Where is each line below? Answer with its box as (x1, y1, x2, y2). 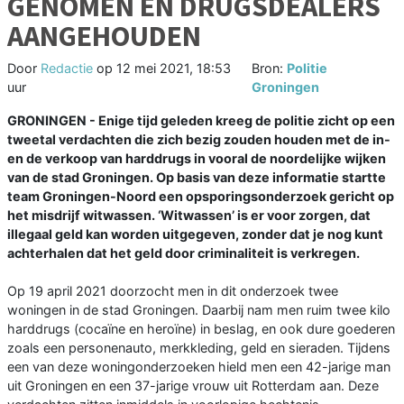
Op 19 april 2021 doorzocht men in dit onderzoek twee (7, 283, 338, 299)
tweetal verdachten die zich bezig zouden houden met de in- (7, 132, 390, 148)
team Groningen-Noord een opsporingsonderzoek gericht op (7, 188, 394, 205)
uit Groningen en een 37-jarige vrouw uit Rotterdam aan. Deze (7, 378, 379, 394)
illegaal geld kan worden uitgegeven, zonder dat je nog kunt (7, 226, 383, 243)
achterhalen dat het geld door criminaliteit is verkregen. (7, 245, 360, 262)
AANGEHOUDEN (7, 18, 201, 55)
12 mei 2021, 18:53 (116, 60, 231, 77)
